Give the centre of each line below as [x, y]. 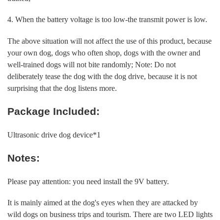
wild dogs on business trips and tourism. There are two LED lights [110, 215]
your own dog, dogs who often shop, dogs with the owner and [104, 53]
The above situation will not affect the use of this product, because [109, 41]
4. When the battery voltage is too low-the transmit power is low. [107, 20]
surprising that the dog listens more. [62, 88]
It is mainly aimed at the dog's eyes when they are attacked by [102, 203]
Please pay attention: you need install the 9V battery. [88, 181]
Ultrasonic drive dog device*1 [54, 135]
